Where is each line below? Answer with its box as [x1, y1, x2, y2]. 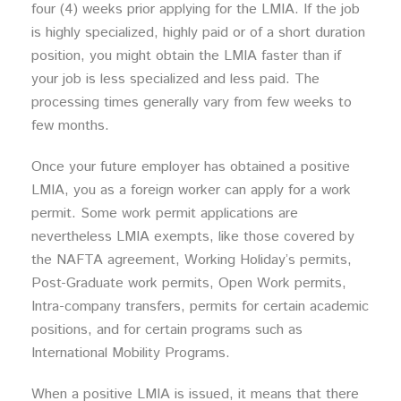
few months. [31, 115, 109, 136]
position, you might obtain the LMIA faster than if [31, 46, 341, 66]
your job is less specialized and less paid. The [31, 69, 320, 90]
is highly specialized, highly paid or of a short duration [31, 22, 365, 43]
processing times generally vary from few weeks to [31, 92, 352, 113]
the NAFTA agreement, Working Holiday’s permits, [31, 250, 352, 270]
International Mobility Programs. [31, 343, 230, 363]
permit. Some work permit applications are [31, 203, 298, 224]
